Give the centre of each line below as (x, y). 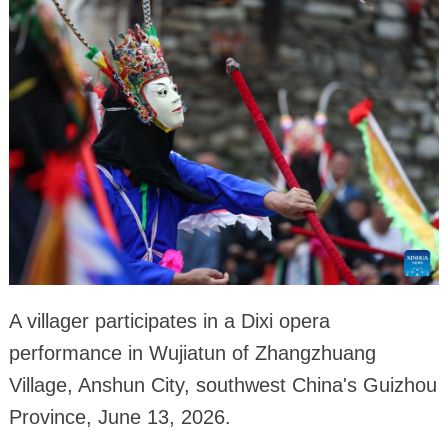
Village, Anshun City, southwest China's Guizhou (222, 384)
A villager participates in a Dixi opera (169, 320)
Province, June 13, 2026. (119, 416)
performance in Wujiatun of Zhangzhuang (192, 352)
